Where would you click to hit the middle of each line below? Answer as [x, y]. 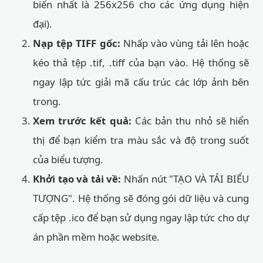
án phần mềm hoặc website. [96, 237]
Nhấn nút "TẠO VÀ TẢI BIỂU [185, 179]
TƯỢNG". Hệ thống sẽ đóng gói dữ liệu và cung [141, 198]
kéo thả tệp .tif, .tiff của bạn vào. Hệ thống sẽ [141, 63]
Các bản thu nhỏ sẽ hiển [190, 121]
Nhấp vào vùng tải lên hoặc [185, 43]
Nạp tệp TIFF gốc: [77, 43]
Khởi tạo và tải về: [77, 179]
